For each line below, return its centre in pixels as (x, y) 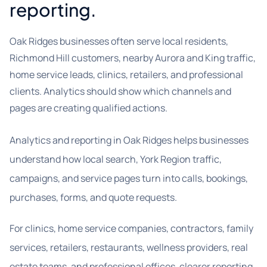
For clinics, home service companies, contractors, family (131, 228)
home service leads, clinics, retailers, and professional (126, 74)
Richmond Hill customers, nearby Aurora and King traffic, (133, 58)
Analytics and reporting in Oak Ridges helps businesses (129, 140)
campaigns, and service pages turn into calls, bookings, (129, 178)
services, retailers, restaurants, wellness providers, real (129, 247)
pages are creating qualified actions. (89, 108)
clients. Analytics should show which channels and (120, 91)
